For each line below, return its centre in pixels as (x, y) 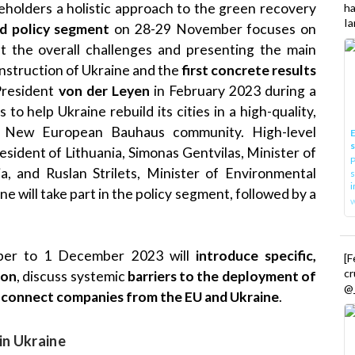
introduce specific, (256, 256)
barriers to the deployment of (222, 277)
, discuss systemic (72, 277)
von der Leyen (104, 90)
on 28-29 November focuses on (213, 29)
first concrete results (249, 70)
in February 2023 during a (233, 90)
